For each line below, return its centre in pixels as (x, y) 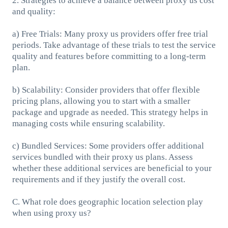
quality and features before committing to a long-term (109, 56)
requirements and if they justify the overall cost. (98, 179)
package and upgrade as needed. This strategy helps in (110, 112)
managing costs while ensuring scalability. (88, 123)
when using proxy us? (51, 213)
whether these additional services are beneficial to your (112, 168)
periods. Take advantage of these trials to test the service (114, 45)
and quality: (34, 11)
